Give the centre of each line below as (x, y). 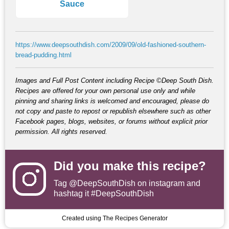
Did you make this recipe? (130, 166)
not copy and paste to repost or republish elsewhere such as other (113, 111)
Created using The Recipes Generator (114, 218)
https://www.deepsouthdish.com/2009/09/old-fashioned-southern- (111, 44)
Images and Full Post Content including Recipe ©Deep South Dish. (114, 80)
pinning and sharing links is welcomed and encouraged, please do (112, 101)
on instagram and (168, 183)
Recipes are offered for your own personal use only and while (105, 90)
